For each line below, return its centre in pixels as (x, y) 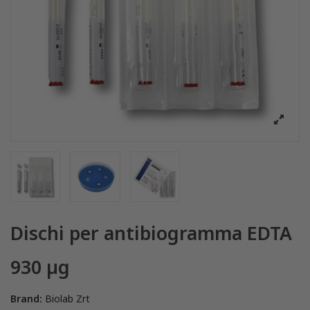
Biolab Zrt (67, 298)
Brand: (26, 298)
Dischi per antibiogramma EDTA (151, 233)
